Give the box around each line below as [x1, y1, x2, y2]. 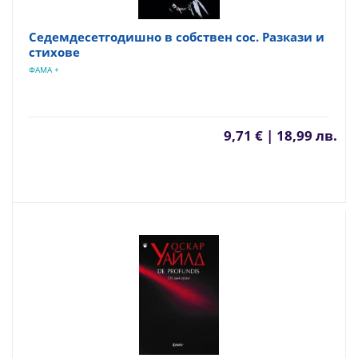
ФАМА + [29, 64, 59, 75]
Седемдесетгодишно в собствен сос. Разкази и [29, 29, 324, 45]
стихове [29, 44, 80, 60]
